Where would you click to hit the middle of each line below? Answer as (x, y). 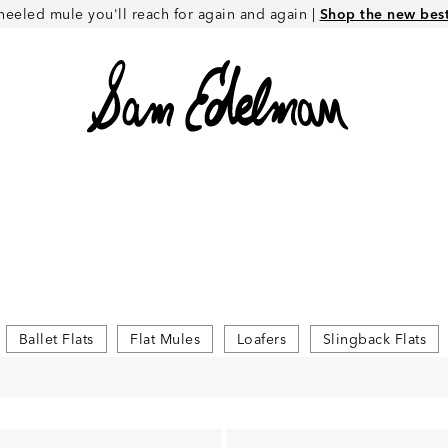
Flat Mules (165, 339)
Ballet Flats (56, 339)
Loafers (261, 339)
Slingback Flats (374, 339)
